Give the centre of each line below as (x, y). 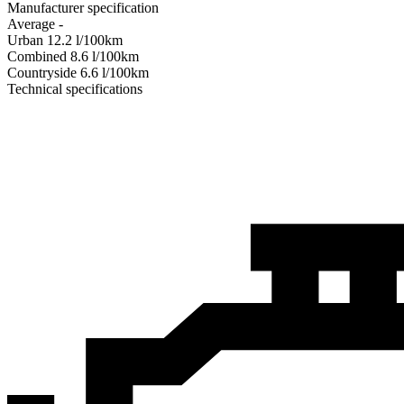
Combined (39, 56)
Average (33, 23)
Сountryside (44, 72)
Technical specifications (75, 88)
